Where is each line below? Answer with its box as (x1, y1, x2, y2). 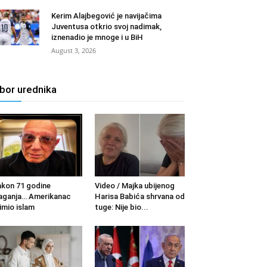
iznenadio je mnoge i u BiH (51, 33, 143, 42)
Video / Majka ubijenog (94, 181, 175, 190)
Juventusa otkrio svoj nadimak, (51, 22, 162, 32)
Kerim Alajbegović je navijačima (51, 11, 162, 21)
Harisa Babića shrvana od (94, 191, 185, 201)
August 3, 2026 (51, 46, 96, 55)
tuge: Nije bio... (94, 202, 148, 212)
